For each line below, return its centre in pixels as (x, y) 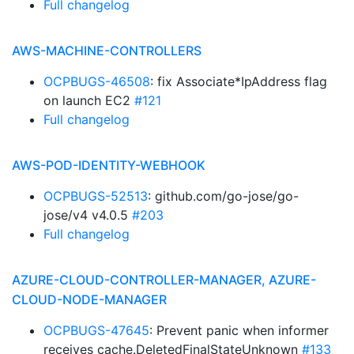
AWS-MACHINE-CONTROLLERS (107, 51)
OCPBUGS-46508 (97, 81)
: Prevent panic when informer (239, 330)
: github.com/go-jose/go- (223, 196)
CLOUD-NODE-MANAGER (89, 299)
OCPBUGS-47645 (96, 330)
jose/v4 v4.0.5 (88, 215)
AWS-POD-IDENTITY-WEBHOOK (109, 165)
